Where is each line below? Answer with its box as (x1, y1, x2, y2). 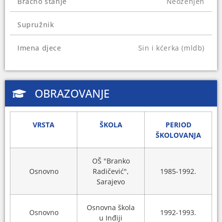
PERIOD (165, 120, 191, 130)
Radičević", (93, 166, 129, 176)
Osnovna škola (87, 203, 135, 213)
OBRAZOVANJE (34, 86, 110, 101)
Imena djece (17, 43, 61, 53)
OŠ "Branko (92, 156, 130, 166)
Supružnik (17, 20, 55, 30)
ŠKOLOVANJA (155, 130, 201, 140)
